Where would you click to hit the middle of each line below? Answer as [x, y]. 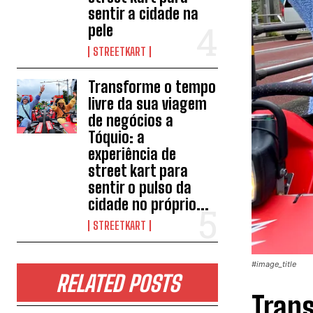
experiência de [132, 154]
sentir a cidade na [144, 14]
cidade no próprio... [149, 204]
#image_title [274, 264]
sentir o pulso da [140, 188]
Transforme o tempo [152, 87]
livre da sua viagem [148, 104]
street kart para [138, 171]
